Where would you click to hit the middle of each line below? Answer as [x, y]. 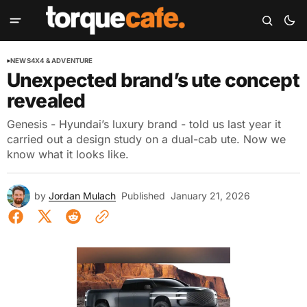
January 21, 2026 [210, 196]
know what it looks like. [68, 154]
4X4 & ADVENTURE [62, 61]
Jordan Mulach [82, 196]
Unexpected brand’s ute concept [153, 80]
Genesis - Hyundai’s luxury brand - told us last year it [144, 124]
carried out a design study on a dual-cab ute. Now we [146, 139]
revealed [46, 101]
